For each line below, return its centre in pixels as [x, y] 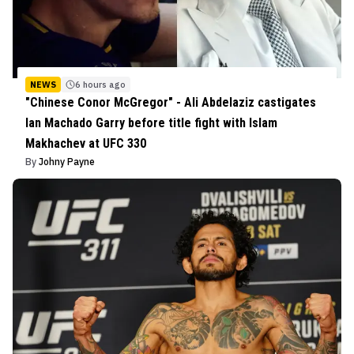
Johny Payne [67, 162]
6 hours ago [100, 85]
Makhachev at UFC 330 [86, 143]
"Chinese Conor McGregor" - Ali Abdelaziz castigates [171, 102]
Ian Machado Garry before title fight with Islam [151, 123]
